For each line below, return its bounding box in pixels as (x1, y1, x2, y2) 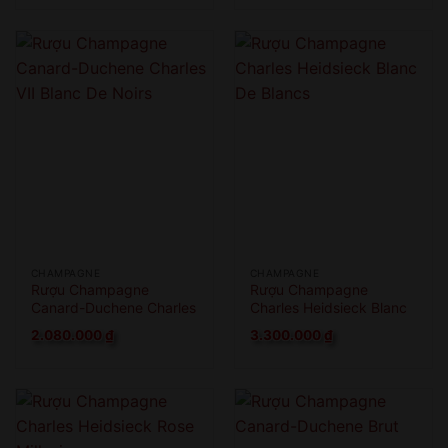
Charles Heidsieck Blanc (249, 299, 407, 317)
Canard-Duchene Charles (30, 299, 196, 317)
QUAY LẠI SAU (175, 36, 273, 52)
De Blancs (249, 317, 315, 335)
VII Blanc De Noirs (30, 317, 148, 335)
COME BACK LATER (158, 52, 290, 68)
